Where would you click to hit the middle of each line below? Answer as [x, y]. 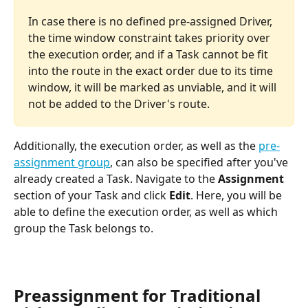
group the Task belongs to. [84, 228]
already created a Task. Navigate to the [116, 178]
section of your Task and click [91, 195]
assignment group [62, 162]
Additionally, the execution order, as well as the [136, 145]
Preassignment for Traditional [139, 295]
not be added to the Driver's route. [119, 103]
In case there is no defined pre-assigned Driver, [152, 21]
